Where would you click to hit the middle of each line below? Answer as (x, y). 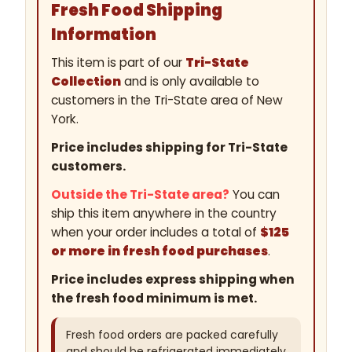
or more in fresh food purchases (159, 251)
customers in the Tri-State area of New (167, 101)
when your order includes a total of (155, 233)
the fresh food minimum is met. (154, 299)
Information (103, 35)
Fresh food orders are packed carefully (172, 335)
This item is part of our (118, 63)
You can (256, 195)
